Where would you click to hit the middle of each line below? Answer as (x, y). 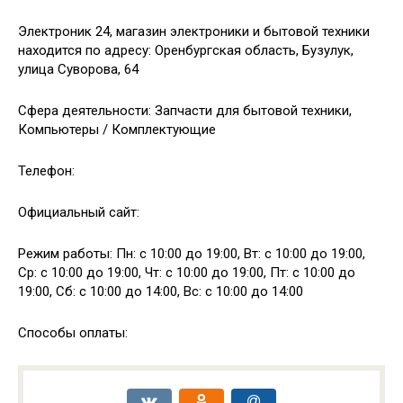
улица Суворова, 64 (78, 69)
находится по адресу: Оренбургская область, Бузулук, (186, 50)
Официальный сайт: (79, 212)
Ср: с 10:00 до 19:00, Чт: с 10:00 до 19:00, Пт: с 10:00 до (187, 273)
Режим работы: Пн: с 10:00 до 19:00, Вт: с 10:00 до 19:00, (192, 254)
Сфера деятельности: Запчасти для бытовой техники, (185, 111)
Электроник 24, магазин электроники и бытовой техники (194, 31)
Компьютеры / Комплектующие (117, 130)
